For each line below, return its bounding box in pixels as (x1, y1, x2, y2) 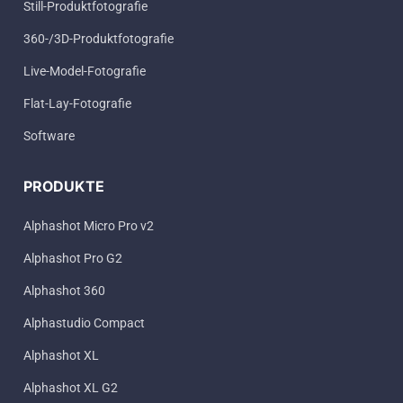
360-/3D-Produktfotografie (23, 31, 174, 46)
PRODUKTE (23, 176, 104, 195)
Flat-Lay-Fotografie (23, 95, 131, 111)
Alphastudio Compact (23, 315, 145, 330)
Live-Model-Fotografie (23, 63, 146, 78)
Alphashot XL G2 (23, 380, 118, 395)
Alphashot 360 (23, 282, 105, 298)
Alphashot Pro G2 (23, 250, 122, 265)
